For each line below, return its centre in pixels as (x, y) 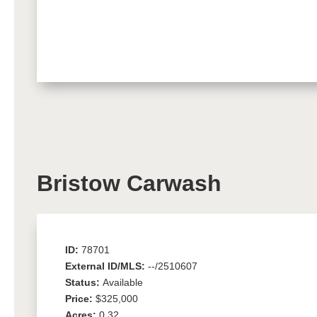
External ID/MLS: (106, 266)
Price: (80, 298)
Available (123, 282)
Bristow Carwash (129, 183)
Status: (84, 282)
